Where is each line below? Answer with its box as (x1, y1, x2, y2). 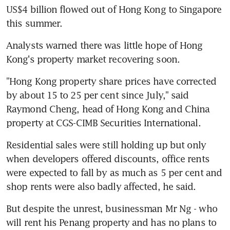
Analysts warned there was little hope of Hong (6, 39, 203, 51)
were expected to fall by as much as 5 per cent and (6, 166, 222, 178)
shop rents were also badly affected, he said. (6, 180, 196, 192)
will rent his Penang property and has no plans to (6, 216, 216, 228)
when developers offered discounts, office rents (6, 152, 209, 164)
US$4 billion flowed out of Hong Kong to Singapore (6, 3, 221, 15)
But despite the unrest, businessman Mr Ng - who (6, 202, 217, 214)
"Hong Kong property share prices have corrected (6, 75, 216, 87)
